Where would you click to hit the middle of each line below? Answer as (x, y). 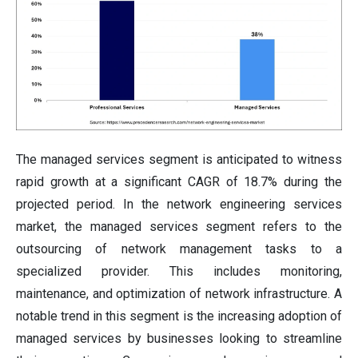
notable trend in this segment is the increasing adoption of (179, 316)
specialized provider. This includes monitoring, (179, 271)
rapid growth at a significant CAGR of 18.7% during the (179, 181)
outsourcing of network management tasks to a (179, 249)
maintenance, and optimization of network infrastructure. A (179, 293)
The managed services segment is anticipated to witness (179, 159)
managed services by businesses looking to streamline (179, 338)
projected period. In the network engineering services (179, 204)
